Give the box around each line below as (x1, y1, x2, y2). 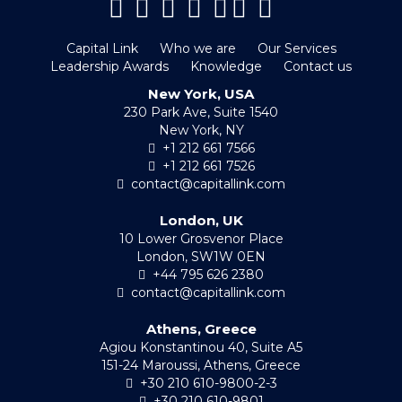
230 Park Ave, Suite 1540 (124, 104, 278, 121)
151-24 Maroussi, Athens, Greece (101, 357, 301, 374)
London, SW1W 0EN (136, 249, 266, 266)
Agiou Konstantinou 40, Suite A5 (100, 339, 302, 356)
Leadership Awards (50, 58, 169, 75)
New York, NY (158, 122, 244, 139)
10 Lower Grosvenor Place (118, 231, 284, 248)
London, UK (159, 212, 243, 230)
